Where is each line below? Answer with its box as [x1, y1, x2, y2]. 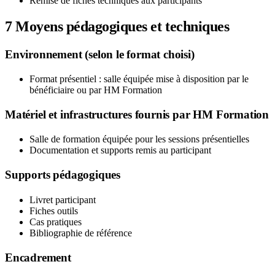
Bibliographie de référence [29, 227, 132, 238]
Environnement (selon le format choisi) [5, 47, 195, 61]
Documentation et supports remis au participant [29, 145, 211, 156]
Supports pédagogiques [5, 168, 120, 182]
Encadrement [5, 250, 71, 264]
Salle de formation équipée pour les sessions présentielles [29, 134, 249, 145]
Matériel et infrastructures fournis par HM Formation [5, 107, 269, 121]
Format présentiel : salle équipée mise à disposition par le [29, 73, 249, 84]
